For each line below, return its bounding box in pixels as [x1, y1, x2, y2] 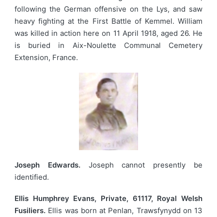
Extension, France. [15, 52, 78, 62]
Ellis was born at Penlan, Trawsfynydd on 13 [46, 206, 202, 215]
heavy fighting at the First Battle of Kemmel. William [15, 16, 202, 26]
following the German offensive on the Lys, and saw [15, 4, 202, 14]
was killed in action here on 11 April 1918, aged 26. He [15, 28, 202, 38]
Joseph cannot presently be [88, 160, 203, 170]
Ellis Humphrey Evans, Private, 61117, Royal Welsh [15, 194, 202, 203]
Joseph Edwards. [15, 160, 89, 170]
